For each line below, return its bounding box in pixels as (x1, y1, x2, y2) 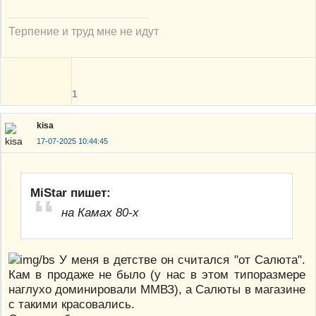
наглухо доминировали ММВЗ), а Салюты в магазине (8, 282, 305, 297)
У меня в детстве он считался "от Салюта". (55, 253, 305, 267)
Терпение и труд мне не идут (8, 24, 159, 37)
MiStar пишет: (30, 186, 111, 200)
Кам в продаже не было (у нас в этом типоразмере (8, 267, 305, 282)
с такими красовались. (8, 297, 135, 312)
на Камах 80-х (61, 205, 140, 220)
